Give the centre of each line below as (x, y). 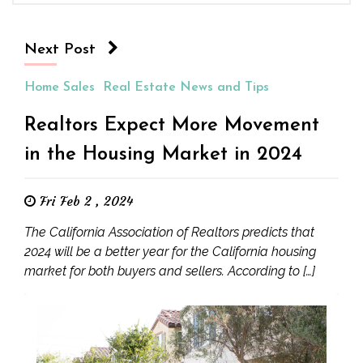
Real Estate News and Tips (186, 88)
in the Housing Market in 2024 (163, 155)
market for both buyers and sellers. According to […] (170, 271)
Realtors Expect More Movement (172, 126)
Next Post (60, 50)
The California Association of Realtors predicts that (169, 232)
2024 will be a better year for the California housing (170, 252)
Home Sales (60, 88)
